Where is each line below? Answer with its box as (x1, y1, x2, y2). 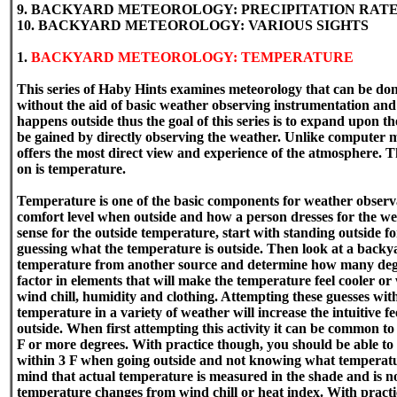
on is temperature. (17, 161, 126, 176)
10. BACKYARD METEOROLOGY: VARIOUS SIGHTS (17, 18, 369, 33)
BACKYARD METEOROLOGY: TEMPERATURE (31, 50, 354, 65)
